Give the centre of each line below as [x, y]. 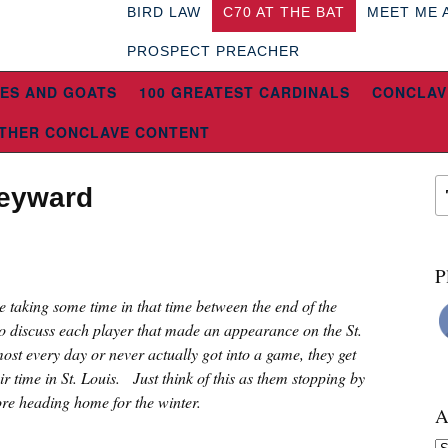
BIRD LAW [164, 12]
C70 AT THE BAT [284, 12]
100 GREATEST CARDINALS [244, 92]
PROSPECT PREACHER [214, 51]
